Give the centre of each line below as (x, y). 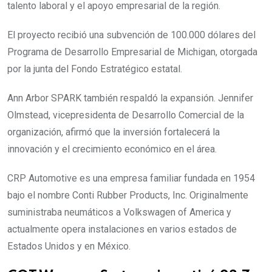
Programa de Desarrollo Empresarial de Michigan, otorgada (132, 52)
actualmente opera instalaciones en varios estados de (122, 229)
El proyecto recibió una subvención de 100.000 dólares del (131, 35)
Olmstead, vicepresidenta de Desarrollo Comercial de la (126, 115)
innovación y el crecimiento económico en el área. (112, 149)
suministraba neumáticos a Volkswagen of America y (119, 212)
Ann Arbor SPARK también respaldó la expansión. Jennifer (130, 98)
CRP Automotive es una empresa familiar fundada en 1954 (131, 178)
